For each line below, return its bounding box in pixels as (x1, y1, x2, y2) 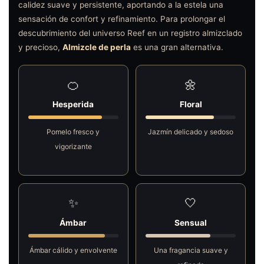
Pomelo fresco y (47, 127, 100, 137)
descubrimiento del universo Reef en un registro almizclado (18, 28, 242, 38)
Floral (179, 100, 202, 110)
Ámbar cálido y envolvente (29, 246, 117, 255)
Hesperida (52, 100, 94, 110)
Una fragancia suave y (153, 246, 228, 255)
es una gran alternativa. (131, 42, 223, 52)
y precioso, (18, 42, 62, 52)
